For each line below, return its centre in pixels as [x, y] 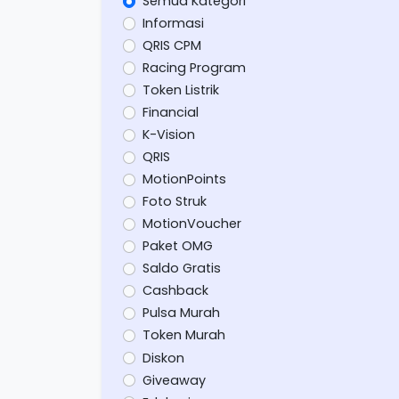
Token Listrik [180, 90]
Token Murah [183, 335]
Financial [170, 113]
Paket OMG [177, 246]
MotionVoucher [191, 224]
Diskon [163, 358]
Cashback [175, 291]
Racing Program [194, 68]
